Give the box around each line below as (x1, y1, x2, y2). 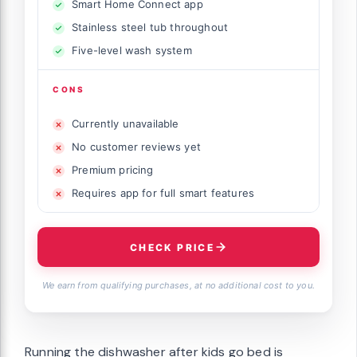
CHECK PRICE (129, 241, 215, 253)
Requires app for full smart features (72, 186, 255, 200)
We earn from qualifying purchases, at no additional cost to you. (42, 280, 315, 292)
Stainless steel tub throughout (72, 21, 229, 34)
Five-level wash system (72, 44, 192, 57)
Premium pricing (72, 163, 154, 177)
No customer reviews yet (72, 140, 201, 154)
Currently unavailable (72, 117, 179, 131)
